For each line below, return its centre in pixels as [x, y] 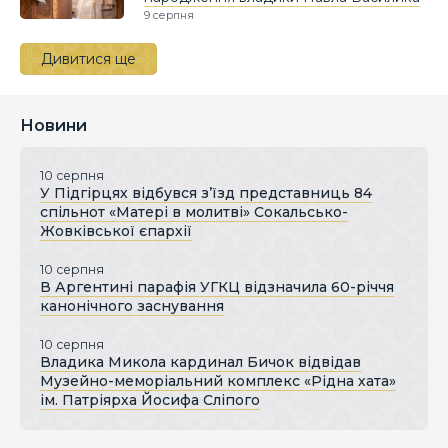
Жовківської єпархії [116, 230]
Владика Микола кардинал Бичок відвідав [200, 361]
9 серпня [169, 15]
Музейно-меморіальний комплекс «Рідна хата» [218, 380]
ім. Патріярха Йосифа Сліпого [150, 399]
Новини [53, 125]
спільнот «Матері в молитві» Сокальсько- [194, 211]
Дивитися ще [88, 58]
